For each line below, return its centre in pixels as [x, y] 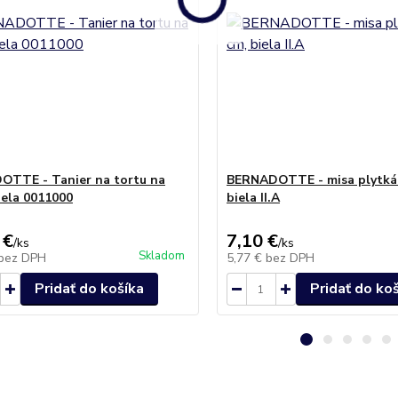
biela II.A [253, 198]
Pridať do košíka [89, 289]
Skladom [161, 256]
